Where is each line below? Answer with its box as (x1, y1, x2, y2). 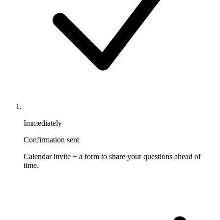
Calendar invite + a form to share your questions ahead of (24, 152, 201, 161)
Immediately (24, 118, 62, 127)
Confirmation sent (24, 135, 79, 144)
